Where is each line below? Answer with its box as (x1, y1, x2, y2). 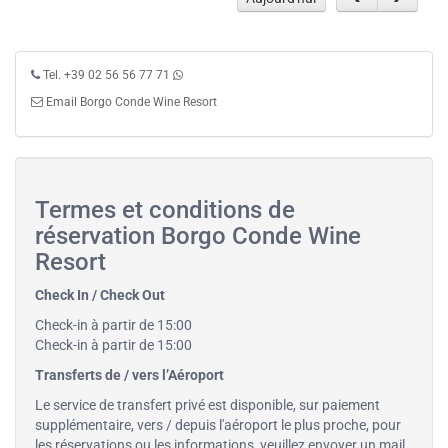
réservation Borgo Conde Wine (35, 222, 361, 251)
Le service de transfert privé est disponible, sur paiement (35, 397, 380, 414)
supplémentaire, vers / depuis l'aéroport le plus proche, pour (35, 417, 401, 434)
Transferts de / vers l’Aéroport (35, 367, 224, 384)
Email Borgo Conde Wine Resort (46, 95, 217, 110)
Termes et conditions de (35, 196, 295, 225)
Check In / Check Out (35, 287, 165, 304)
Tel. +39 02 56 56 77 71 (43, 68, 170, 83)
